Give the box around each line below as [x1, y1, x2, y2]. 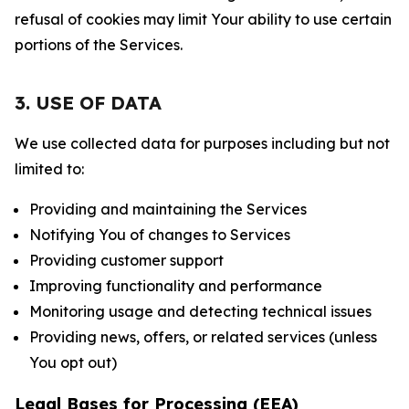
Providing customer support [29, 251, 224, 269]
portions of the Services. [15, 36, 183, 54]
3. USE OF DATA [15, 91, 162, 114]
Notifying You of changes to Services [29, 225, 290, 244]
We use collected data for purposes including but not [15, 134, 390, 152]
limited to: [15, 160, 84, 178]
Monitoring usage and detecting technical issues [29, 302, 372, 320]
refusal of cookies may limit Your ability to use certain [15, 10, 392, 28]
